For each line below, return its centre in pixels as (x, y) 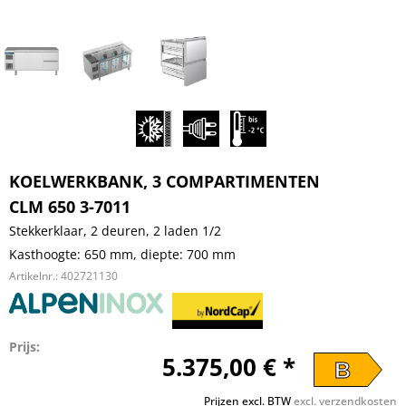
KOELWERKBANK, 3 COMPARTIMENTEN (164, 181)
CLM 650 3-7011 (70, 207)
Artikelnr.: (35, 276)
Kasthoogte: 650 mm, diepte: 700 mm (122, 254)
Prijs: (24, 347)
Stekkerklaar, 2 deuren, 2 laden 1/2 (115, 231)
